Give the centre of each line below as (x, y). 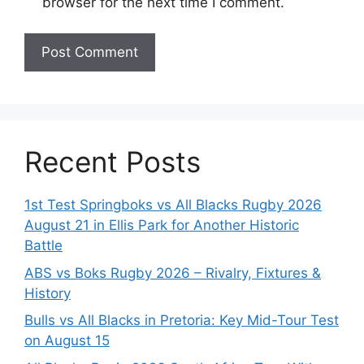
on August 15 (67, 341)
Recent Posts (113, 162)
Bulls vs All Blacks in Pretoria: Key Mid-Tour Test (182, 321)
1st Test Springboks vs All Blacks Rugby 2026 (173, 205)
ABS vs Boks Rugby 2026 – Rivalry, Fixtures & (173, 273)
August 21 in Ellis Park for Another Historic (162, 225)
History (48, 293)
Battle (43, 246)
